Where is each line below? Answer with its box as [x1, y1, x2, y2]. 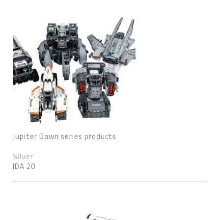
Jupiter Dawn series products [13, 129, 116, 143]
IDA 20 [13, 159, 35, 173]
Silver [13, 149, 33, 164]
